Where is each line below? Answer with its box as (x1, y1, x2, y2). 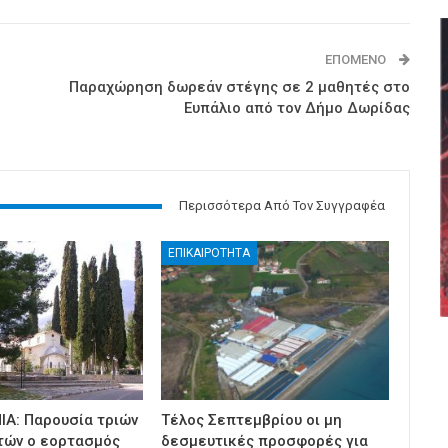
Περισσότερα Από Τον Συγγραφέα (178, 198, 385, 214)
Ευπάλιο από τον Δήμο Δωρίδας (183, 99, 410, 118)
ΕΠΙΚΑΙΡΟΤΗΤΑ (168, 245, 251, 260)
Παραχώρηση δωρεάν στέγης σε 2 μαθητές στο (68, 78, 410, 97)
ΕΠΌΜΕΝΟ (324, 52, 389, 68)
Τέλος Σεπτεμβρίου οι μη (161, 411, 343, 430)
